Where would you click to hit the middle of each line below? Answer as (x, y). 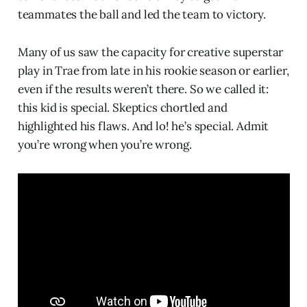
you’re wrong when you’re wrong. (105, 144)
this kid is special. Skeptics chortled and (122, 107)
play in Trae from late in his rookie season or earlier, (153, 70)
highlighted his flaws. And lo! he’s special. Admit (143, 126)
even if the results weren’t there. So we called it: (143, 89)
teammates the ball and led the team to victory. (142, 14)
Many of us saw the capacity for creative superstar (150, 52)
